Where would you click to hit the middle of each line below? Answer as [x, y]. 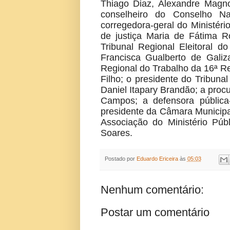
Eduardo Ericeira [157, 159]
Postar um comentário [155, 212]
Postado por [120, 159]
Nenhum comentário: [152, 189]
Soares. [116, 133]
